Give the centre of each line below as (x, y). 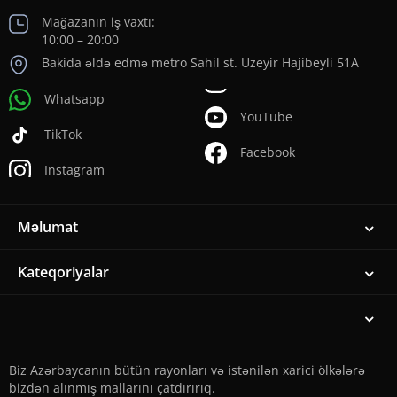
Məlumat (48, 226)
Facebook (268, 152)
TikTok (63, 134)
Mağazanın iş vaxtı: (98, 22)
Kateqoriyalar (63, 272)
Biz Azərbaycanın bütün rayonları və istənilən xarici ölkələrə (187, 370)
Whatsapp (74, 99)
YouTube (266, 117)
